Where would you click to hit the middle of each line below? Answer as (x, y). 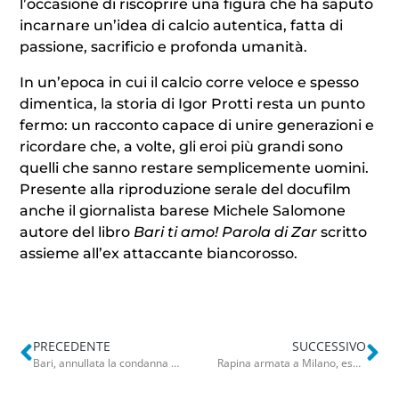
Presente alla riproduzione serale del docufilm (186, 189)
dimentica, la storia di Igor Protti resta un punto (193, 103)
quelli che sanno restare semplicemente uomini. (195, 167)
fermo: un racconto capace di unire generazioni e (197, 125)
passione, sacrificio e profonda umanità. (164, 46)
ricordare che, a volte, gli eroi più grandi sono (182, 146)
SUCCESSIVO (329, 346)
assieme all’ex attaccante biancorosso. (159, 253)
